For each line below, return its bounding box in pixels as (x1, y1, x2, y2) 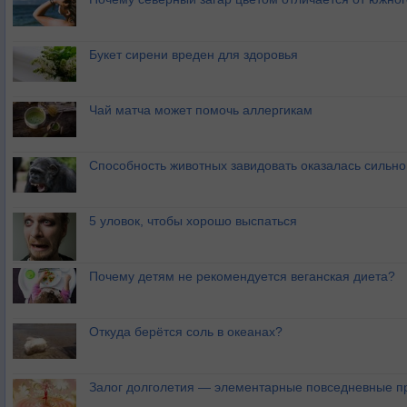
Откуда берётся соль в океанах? (89, 324, 283, 340)
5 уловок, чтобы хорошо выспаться (89, 213, 297, 229)
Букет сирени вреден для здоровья (89, 47, 298, 63)
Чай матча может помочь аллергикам (89, 103, 313, 118)
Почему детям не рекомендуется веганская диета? (89, 269, 395, 284)
